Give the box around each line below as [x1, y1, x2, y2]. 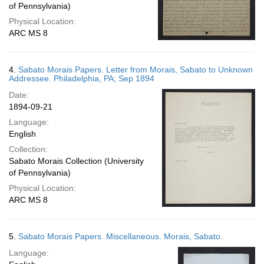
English [9, 129, 36, 138]
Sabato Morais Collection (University [9, 156, 144, 166]
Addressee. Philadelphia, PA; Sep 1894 [9, 74, 154, 83]
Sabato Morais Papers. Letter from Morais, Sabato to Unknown [18, 65, 253, 74]
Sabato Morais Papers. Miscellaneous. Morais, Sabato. [18, 232, 223, 241]
